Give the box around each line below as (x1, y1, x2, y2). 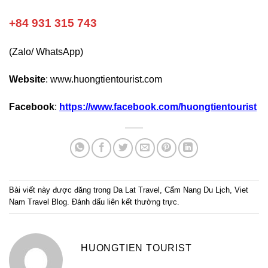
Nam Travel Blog (9, 197, 67, 207)
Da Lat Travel (113, 185, 160, 195)
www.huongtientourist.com (50, 74, 162, 85)
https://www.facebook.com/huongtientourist (59, 101, 257, 112)
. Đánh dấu (67, 197, 107, 207)
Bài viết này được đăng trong (9, 185, 113, 195)
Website (9, 74, 45, 85)
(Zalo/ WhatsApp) (9, 47, 83, 57)
